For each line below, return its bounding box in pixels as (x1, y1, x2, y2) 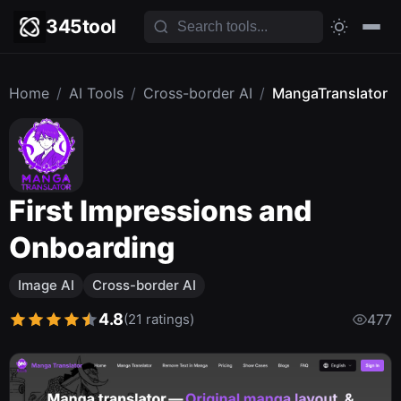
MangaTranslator (272, 84, 388, 102)
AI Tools (69, 84, 124, 102)
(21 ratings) (124, 310, 194, 328)
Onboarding (9, 230, 175, 265)
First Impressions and (9, 193, 311, 228)
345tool (46, 15, 116, 38)
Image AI (18, 277, 74, 294)
